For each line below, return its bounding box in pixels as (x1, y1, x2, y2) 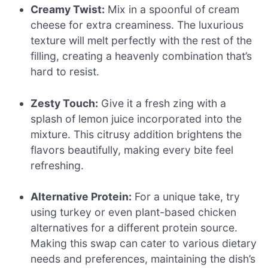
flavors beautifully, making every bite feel (31, 143, 234, 156)
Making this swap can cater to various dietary (31, 237, 257, 250)
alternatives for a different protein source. (31, 221, 238, 234)
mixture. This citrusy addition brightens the (31, 127, 242, 141)
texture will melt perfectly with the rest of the (31, 34, 252, 47)
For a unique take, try (132, 190, 240, 203)
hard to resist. (31, 65, 100, 78)
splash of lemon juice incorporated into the (31, 112, 242, 125)
